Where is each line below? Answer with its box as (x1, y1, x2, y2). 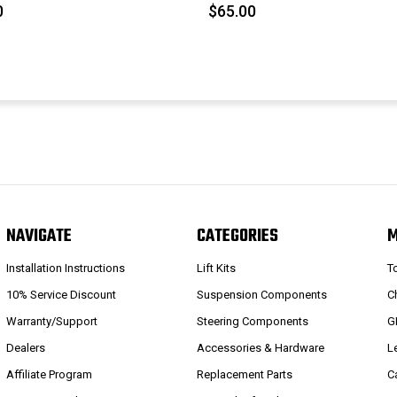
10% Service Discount (5, 288, 116, 302)
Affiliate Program (5, 368, 92, 382)
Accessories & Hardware (197, 341, 325, 355)
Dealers (5, 341, 45, 355)
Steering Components (197, 315, 309, 329)
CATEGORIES (197, 222, 279, 250)
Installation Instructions (5, 261, 125, 276)
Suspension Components (197, 288, 328, 302)
